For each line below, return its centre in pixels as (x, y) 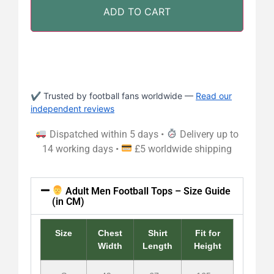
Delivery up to (208, 134)
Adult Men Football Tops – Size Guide (147, 191)
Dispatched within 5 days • (106, 134)
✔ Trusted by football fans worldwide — (113, 95)
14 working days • (81, 149)
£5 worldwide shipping (182, 149)
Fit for (207, 233)
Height (207, 246)
